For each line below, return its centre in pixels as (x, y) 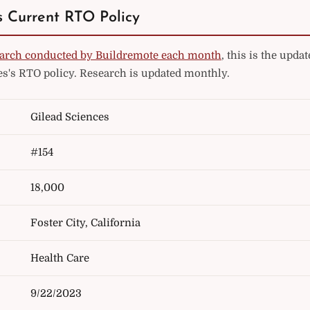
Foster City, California (85, 223)
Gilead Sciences (70, 117)
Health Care (60, 258)
